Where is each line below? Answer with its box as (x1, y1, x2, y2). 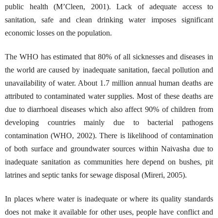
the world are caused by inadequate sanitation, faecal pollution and (5, 65, 213, 74)
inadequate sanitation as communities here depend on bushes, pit (5, 157, 213, 166)
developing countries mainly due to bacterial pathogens (5, 118, 213, 127)
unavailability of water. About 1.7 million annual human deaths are (5, 78, 213, 87)
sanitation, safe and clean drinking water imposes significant (5, 15, 213, 24)
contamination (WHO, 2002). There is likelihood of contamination (5, 131, 213, 140)
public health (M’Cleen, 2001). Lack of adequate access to (5, 2, 213, 11)
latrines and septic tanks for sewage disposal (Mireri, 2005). (5, 170, 187, 179)
